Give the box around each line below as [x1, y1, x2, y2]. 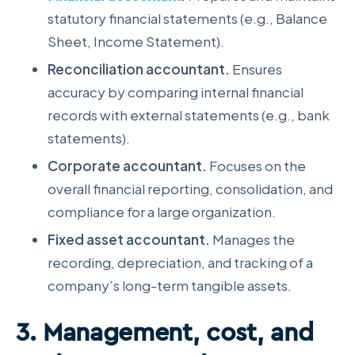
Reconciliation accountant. [48, 59, 230, 78]
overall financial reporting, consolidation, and [48, 179, 333, 197]
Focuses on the [207, 156, 306, 174]
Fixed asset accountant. [48, 230, 210, 248]
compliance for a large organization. [48, 202, 276, 220]
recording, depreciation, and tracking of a [48, 253, 313, 271]
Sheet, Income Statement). [48, 32, 224, 50]
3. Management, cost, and [16, 315, 314, 348]
